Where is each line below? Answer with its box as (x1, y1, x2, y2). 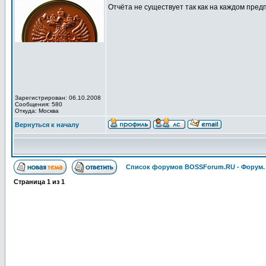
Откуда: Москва (15, 107, 59, 114)
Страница (14, 178, 47, 185)
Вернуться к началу (15, 121, 79, 128)
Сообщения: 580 (15, 101, 62, 107)
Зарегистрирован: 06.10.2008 (15, 94, 101, 101)
